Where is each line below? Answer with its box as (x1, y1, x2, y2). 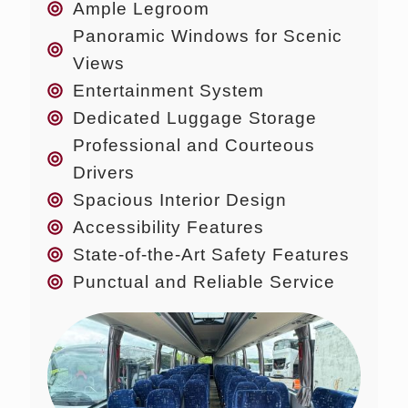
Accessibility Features (73, 217, 265, 237)
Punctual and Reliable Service (73, 271, 336, 291)
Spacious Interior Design (73, 189, 288, 209)
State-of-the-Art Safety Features (73, 244, 351, 264)
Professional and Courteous (73, 135, 316, 155)
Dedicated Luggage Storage (73, 107, 318, 127)
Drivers (73, 162, 136, 182)
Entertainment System (73, 80, 265, 100)
